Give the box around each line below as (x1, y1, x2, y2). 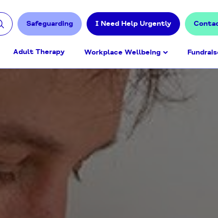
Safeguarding (26, 19, 73, 28)
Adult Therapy (13, 47, 65, 56)
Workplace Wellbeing (84, 47, 161, 57)
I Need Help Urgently (95, 19, 172, 28)
